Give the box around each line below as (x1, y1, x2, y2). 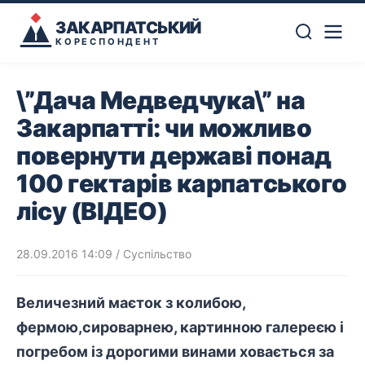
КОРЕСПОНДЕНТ (55, 35, 161, 47)
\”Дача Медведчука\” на (16, 86, 305, 115)
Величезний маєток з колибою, (16, 294, 245, 311)
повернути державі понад (16, 141, 332, 170)
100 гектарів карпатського (16, 169, 347, 198)
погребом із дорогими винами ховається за (16, 343, 334, 360)
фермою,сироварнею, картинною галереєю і (16, 319, 344, 336)
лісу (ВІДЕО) (16, 196, 167, 226)
